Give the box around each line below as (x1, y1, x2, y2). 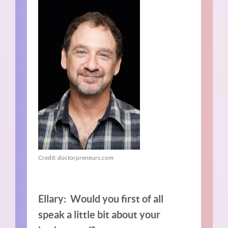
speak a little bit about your (38, 209, 161, 221)
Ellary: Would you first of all (38, 193, 164, 205)
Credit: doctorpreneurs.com (38, 154, 114, 162)
